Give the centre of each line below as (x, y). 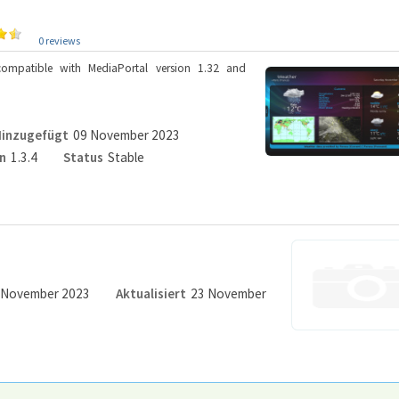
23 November (228, 293)
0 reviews (59, 41)
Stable (126, 157)
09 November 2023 (126, 135)
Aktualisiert (151, 293)
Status (83, 157)
